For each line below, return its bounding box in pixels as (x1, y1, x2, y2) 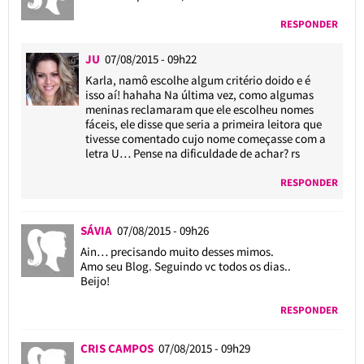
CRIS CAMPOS (80, 340, 158, 356)
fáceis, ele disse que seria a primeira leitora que (85, 115, 323, 132)
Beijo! (80, 272, 110, 288)
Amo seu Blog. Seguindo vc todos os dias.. (80, 258, 291, 274)
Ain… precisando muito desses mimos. (80, 243, 274, 259)
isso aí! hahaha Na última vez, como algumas (85, 86, 314, 102)
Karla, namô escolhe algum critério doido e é (85, 71, 311, 88)
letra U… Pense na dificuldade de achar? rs (85, 145, 301, 161)
